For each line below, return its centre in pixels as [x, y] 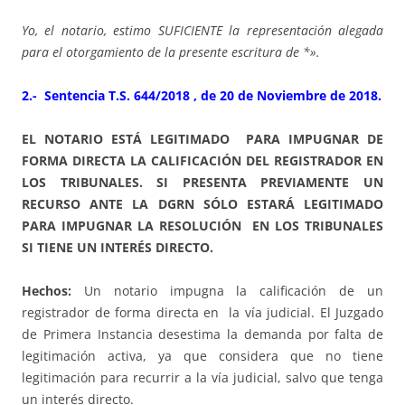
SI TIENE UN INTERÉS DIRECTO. [118, 248]
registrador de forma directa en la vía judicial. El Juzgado [202, 313]
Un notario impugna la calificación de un [234, 291]
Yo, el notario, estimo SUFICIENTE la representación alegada [202, 31]
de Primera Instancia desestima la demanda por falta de [202, 334]
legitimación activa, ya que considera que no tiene [202, 356]
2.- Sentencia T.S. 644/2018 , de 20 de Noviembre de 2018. [202, 96]
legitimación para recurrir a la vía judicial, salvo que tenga [202, 378]
